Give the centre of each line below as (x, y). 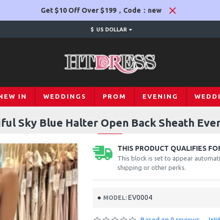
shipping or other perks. (151, 167)
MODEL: (115, 197)
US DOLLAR (111, 29)
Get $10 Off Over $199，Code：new (101, 10)
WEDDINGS (65, 96)
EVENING (160, 96)
